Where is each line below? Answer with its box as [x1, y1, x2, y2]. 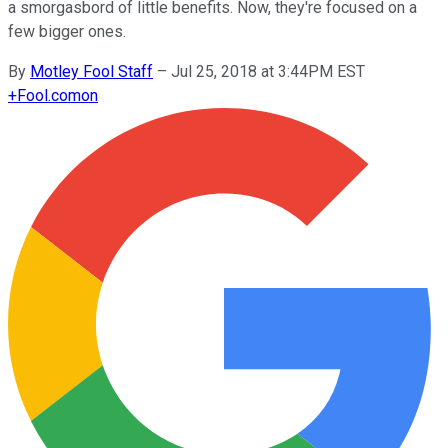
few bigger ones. [8, 21, 126, 41]
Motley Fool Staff [30, 61, 153, 81]
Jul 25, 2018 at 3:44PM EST [171, 61, 365, 81]
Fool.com [17, 85, 81, 105]
